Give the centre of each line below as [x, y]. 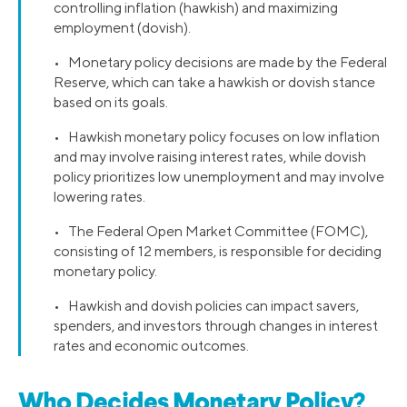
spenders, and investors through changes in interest [216, 326]
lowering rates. [99, 197]
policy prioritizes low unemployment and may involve [219, 177]
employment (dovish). [122, 28]
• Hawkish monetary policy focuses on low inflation [217, 137]
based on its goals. [111, 103]
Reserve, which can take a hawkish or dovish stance [214, 83]
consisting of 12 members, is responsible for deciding [218, 252]
